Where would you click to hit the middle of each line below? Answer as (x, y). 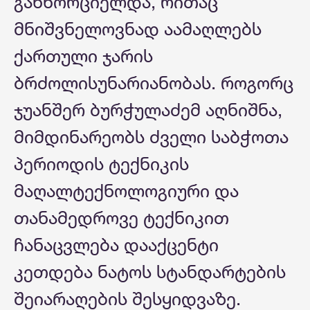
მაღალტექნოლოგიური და (126, 190)
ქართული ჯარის (83, 55)
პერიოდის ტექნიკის (101, 163)
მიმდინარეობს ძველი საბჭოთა (151, 136)
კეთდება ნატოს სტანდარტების (150, 271)
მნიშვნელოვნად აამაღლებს (138, 28)
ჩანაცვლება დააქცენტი (116, 244)
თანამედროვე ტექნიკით (121, 217)
